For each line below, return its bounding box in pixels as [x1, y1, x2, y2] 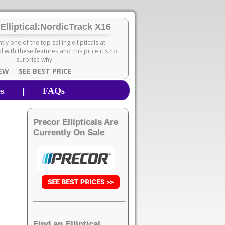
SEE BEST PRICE [18, 66, 72, 76]
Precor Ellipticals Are [33, 117, 118, 127]
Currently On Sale [33, 127, 104, 137]
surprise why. [16, 55, 54, 64]
